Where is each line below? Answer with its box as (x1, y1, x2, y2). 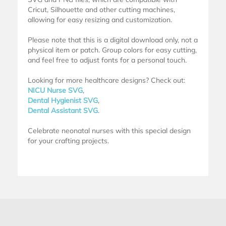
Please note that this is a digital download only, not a (28, 35, 198, 44)
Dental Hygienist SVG (28, 95, 98, 105)
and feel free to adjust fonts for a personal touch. (28, 55, 187, 65)
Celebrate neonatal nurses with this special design (28, 126, 191, 135)
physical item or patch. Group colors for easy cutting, (28, 45, 197, 54)
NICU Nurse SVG (28, 85, 83, 95)
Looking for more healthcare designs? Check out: (28, 75, 185, 85)
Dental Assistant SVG (28, 105, 98, 115)
